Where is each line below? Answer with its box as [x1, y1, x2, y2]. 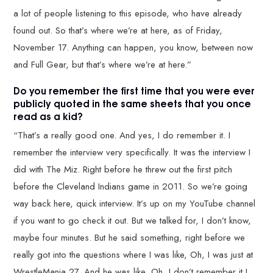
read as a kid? [13, 108, 83, 123]
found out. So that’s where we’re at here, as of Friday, [13, 23, 223, 37]
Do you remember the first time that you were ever [13, 82, 255, 97]
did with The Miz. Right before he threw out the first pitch [13, 163, 233, 176]
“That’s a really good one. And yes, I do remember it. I [13, 129, 231, 142]
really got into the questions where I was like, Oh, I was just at [13, 248, 253, 261]
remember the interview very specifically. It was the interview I [13, 146, 251, 159]
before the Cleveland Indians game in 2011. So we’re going [13, 180, 248, 193]
